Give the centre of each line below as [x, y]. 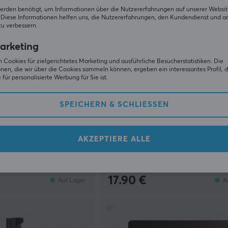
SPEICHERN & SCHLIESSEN [111, 105]
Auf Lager [72, 180]
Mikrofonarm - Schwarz [152, 122]
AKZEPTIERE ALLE [114, 139]
